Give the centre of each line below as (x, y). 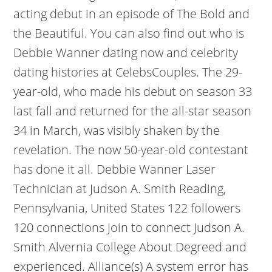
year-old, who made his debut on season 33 (133, 91)
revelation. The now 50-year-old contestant (131, 150)
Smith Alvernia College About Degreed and (130, 247)
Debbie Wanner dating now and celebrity (126, 53)
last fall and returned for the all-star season (133, 111)
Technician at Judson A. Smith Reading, (120, 189)
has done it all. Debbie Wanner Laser (115, 169)
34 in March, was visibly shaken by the (117, 130)
